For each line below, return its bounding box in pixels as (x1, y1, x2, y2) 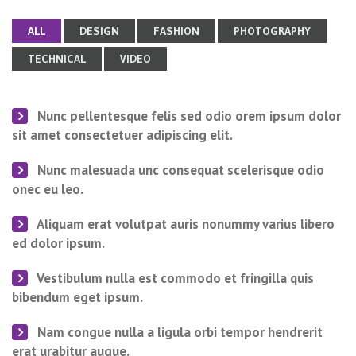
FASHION (153, 24, 199, 39)
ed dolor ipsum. (12, 234, 105, 253)
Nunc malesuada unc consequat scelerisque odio (34, 161, 324, 180)
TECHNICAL (28, 52, 86, 67)
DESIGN (79, 24, 119, 39)
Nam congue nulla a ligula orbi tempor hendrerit (34, 323, 323, 342)
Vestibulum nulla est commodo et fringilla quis (34, 269, 314, 288)
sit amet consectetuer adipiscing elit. (12, 126, 233, 145)
